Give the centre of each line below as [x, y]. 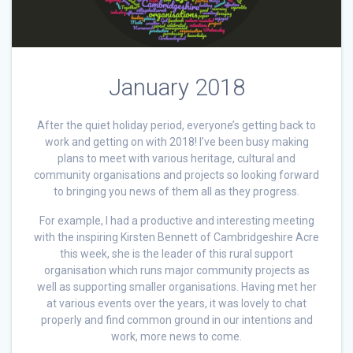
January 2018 [176, 88]
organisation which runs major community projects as [176, 271]
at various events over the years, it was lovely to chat [176, 304]
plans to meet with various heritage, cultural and [176, 159]
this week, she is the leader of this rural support [176, 254]
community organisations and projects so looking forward [176, 175]
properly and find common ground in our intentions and [176, 320]
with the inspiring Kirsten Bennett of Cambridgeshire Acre [176, 238]
